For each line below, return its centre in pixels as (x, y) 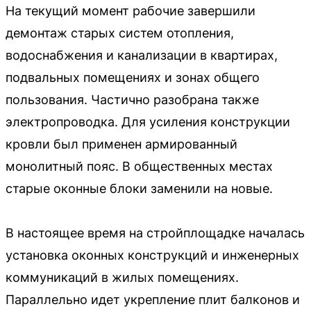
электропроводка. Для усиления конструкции (148, 122)
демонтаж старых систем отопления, (120, 33)
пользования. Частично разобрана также (132, 100)
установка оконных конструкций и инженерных (152, 255)
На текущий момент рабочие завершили (131, 11)
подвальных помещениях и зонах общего (133, 77)
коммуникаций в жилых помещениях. (122, 277)
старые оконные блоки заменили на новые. (139, 188)
